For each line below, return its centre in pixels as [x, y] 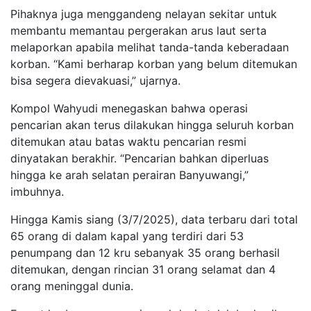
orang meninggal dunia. [72, 286]
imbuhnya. [37, 192]
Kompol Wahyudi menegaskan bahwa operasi [129, 109]
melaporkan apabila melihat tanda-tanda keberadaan [150, 48]
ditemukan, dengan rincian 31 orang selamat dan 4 [143, 270]
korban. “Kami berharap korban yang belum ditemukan [154, 64]
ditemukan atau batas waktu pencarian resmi [128, 142]
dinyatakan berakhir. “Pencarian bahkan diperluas [140, 159]
